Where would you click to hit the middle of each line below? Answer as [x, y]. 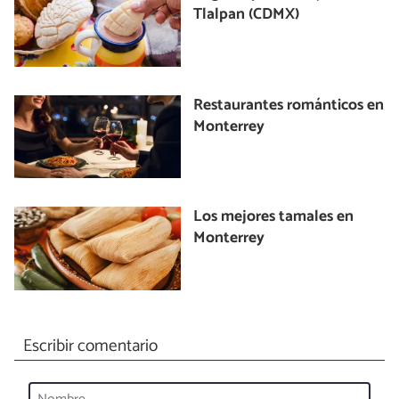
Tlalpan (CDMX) [247, 15]
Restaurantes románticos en [289, 105]
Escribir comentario [90, 346]
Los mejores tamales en [274, 217]
